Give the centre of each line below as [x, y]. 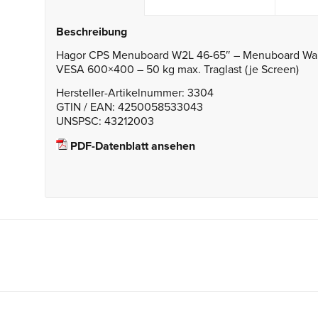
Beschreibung [91, 32]
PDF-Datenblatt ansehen [131, 146]
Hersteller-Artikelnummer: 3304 [135, 93]
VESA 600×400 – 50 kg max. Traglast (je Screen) [177, 69]
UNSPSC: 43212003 [105, 122]
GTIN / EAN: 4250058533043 [129, 108]
